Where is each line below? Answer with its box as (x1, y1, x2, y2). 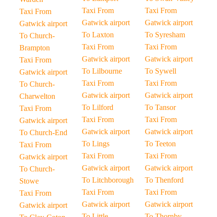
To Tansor (144, 103, 176, 111)
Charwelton (19, 92, 55, 100)
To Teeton (144, 139, 176, 148)
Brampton (19, 44, 50, 52)
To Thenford (144, 176, 184, 184)
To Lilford (82, 103, 114, 111)
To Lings (82, 139, 110, 148)
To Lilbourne (82, 67, 123, 75)
